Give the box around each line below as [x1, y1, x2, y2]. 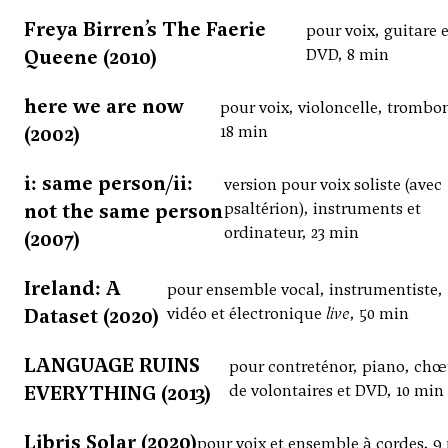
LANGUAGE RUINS [24, 352, 200, 379]
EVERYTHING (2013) [24, 380, 211, 407]
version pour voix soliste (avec [223, 174, 442, 196]
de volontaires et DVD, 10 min [228, 380, 444, 402]
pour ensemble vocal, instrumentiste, [166, 279, 443, 301]
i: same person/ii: [24, 170, 193, 197]
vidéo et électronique [166, 303, 326, 325]
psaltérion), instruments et [223, 198, 421, 220]
